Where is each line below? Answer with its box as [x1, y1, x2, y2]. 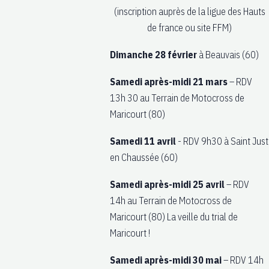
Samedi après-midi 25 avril [110, 178, 225, 190]
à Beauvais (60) [197, 49, 259, 61]
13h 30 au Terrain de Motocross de [110, 92, 244, 104]
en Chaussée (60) [110, 151, 178, 163]
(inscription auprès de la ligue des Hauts [113, 5, 265, 17]
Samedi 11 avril [110, 135, 178, 147]
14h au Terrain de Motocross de [110, 195, 232, 207]
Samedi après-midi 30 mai [110, 254, 223, 266]
